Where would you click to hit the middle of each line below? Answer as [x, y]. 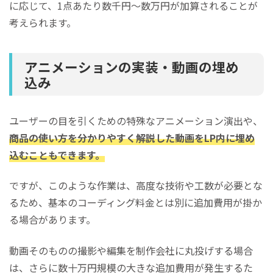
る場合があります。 [52, 220]
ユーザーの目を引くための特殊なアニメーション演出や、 [136, 120]
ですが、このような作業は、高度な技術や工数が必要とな [136, 186]
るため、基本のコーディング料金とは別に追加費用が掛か [136, 203]
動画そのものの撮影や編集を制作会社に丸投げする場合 [131, 250]
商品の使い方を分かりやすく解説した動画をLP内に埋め [132, 137]
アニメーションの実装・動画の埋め [132, 66]
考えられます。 [43, 22]
